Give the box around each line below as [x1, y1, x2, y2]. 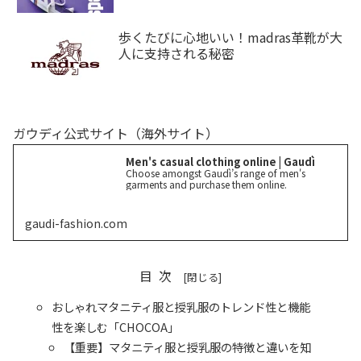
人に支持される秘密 [118, 44, 235, 64]
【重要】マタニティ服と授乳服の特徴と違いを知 [63, 338, 311, 356]
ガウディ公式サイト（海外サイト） [13, 123, 218, 143]
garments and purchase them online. [126, 176, 288, 191]
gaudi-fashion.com [25, 215, 128, 232]
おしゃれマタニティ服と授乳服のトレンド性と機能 [52, 298, 311, 316]
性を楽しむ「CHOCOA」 [52, 318, 180, 336]
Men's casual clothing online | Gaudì [126, 153, 316, 169]
